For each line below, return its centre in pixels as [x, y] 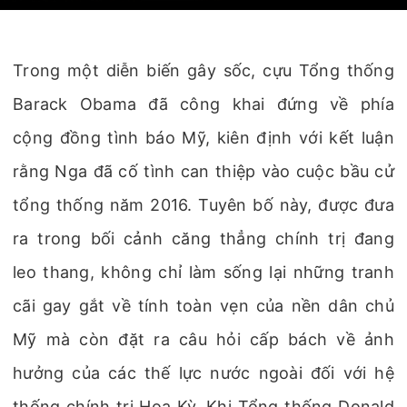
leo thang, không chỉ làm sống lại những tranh [203, 272]
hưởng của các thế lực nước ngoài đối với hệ [203, 373]
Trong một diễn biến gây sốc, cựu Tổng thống [203, 70]
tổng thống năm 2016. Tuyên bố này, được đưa [203, 205]
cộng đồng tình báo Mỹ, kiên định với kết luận [203, 138]
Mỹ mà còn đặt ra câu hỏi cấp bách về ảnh [203, 339]
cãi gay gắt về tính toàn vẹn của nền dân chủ [203, 306]
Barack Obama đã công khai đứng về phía [203, 104]
